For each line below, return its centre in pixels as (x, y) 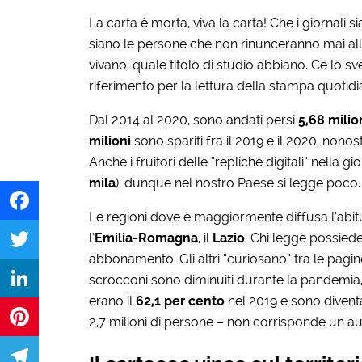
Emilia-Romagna (146, 238)
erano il (112, 301)
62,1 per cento (181, 301)
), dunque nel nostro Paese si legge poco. (238, 183)
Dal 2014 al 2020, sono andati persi (193, 120)
